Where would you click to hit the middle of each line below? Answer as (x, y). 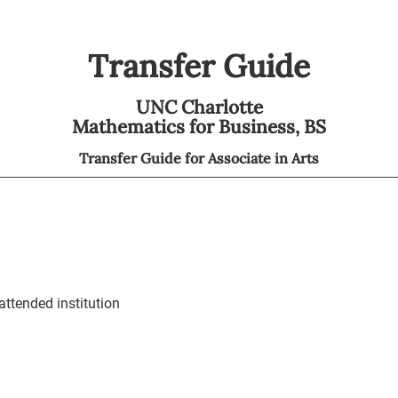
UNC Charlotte (199, 107)
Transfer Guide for (143, 158)
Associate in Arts (263, 158)
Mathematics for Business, (188, 127)
